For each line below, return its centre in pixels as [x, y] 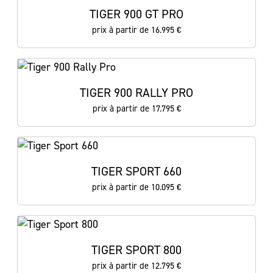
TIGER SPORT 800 [136, 250]
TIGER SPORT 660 [136, 171]
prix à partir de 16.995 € [136, 30]
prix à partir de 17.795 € [136, 108]
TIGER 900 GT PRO [136, 14]
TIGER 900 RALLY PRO [136, 93]
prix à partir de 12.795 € [136, 266]
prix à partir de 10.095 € [136, 187]
